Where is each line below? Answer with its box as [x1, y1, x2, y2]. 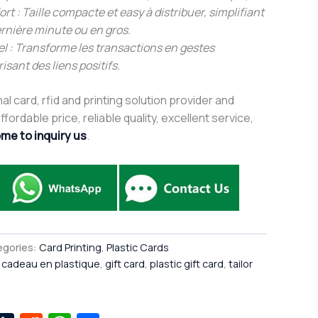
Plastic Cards [106, 241, 169, 255]
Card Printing [39, 241, 102, 255]
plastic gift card [150, 257, 224, 271]
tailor [229, 257, 253, 271]
